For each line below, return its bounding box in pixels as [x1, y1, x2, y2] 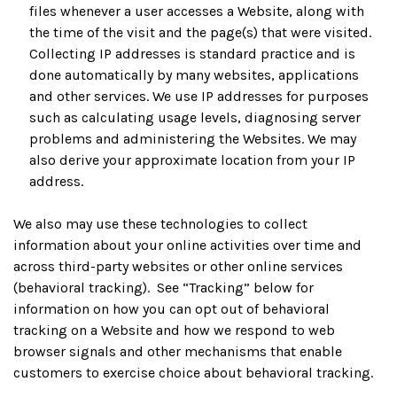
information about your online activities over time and [13, 237, 362, 253]
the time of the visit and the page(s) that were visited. [29, 24, 372, 41]
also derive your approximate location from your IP [29, 152, 356, 168]
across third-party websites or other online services [13, 258, 343, 275]
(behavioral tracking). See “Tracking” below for [13, 279, 314, 296]
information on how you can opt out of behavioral [13, 300, 330, 317]
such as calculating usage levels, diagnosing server [29, 109, 362, 126]
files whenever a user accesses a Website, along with [29, 3, 365, 19]
